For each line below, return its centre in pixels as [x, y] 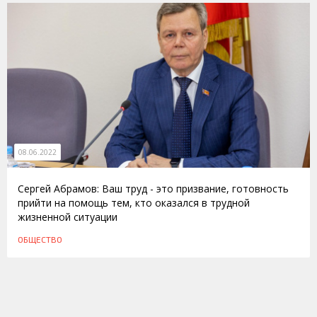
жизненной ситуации [68, 217]
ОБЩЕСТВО [40, 239]
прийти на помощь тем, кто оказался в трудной [134, 202]
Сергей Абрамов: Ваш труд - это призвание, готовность [153, 188]
